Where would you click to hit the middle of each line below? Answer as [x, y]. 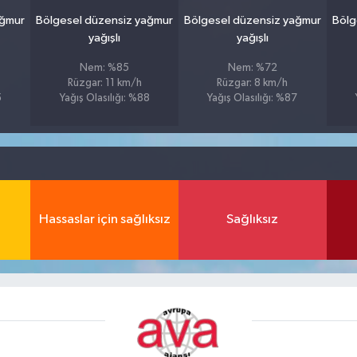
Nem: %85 [105, 68]
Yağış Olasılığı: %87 [253, 98]
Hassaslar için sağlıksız [104, 220]
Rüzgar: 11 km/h [104, 83]
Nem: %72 [252, 68]
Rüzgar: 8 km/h [253, 83]
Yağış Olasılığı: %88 [104, 98]
